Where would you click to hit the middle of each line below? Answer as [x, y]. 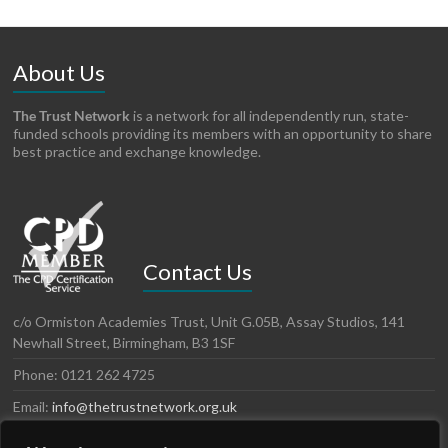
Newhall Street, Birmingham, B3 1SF [124, 342]
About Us [59, 72]
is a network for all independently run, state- [270, 115]
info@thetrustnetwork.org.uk [145, 406]
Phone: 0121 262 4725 [84, 374]
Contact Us [198, 271]
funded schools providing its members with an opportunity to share [223, 133]
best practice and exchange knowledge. [137, 151]
